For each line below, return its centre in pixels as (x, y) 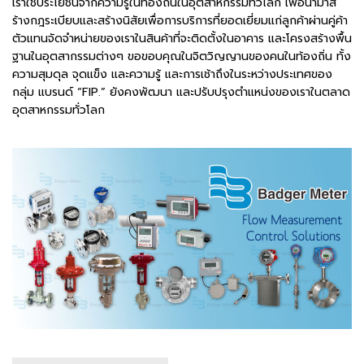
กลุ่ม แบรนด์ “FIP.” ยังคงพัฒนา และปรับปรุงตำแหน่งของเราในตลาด (181, 92)
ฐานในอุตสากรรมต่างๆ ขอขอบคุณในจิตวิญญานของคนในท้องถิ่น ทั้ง (182, 56)
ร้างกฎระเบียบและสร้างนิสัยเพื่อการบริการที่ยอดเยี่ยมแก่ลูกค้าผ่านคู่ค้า (180, 20)
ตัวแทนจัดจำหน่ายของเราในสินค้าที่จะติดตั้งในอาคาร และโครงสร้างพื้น (182, 38)
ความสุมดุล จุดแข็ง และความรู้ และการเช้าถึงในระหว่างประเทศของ (172, 74)
